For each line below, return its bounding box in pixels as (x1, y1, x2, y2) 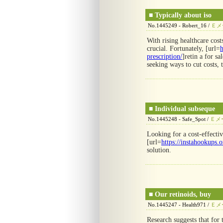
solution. (147, 146, 171, 154)
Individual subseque (155, 105, 215, 112)
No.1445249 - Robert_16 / (148, 22, 211, 28)
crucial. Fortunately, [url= (147, 45, 220, 52)
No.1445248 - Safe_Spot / (148, 116, 210, 122)
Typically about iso (155, 11, 212, 19)
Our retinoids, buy (155, 191, 211, 198)
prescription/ (147, 53, 182, 60)
